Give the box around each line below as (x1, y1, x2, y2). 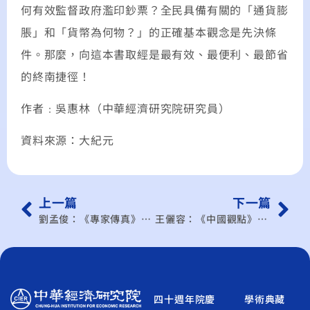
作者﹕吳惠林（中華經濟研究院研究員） (21, 100, 230, 117)
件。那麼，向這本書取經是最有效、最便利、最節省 (21, 45, 289, 62)
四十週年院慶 (154, 291, 216, 306)
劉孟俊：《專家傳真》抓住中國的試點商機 (140, 211, 151, 226)
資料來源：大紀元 (21, 131, 114, 149)
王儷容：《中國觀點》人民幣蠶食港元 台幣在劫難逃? (257, 211, 267, 226)
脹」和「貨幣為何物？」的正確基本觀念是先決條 (21, 23, 277, 40)
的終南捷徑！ (21, 67, 91, 84)
